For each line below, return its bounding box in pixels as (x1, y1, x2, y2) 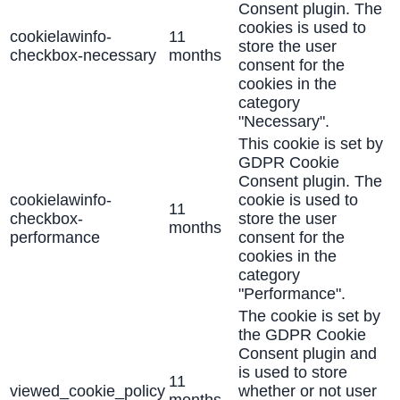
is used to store (238, 363, 347, 382)
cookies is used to (238, 19, 366, 37)
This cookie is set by (238, 135, 383, 154)
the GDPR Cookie (238, 326, 366, 345)
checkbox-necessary (10, 46, 156, 65)
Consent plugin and (238, 345, 377, 363)
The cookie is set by (238, 307, 380, 326)
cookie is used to (238, 191, 358, 210)
